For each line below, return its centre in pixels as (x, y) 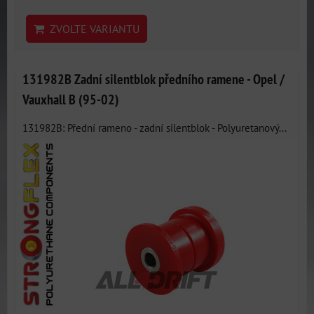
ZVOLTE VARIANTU (92, 29)
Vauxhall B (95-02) (71, 99)
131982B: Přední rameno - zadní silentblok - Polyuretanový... (155, 128)
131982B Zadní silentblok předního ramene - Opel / (153, 79)
